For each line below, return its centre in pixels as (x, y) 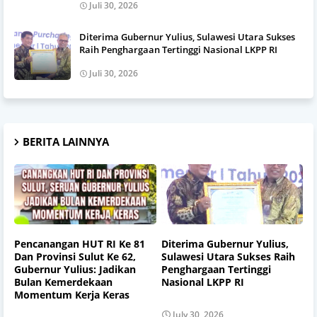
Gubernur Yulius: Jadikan (75, 270)
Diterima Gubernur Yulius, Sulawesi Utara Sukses (187, 36)
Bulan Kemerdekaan (63, 282)
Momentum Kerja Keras (72, 295)
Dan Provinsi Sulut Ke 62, (75, 257)
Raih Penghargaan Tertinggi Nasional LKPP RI (178, 49)
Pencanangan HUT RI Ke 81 (80, 244)
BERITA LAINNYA (66, 141)
